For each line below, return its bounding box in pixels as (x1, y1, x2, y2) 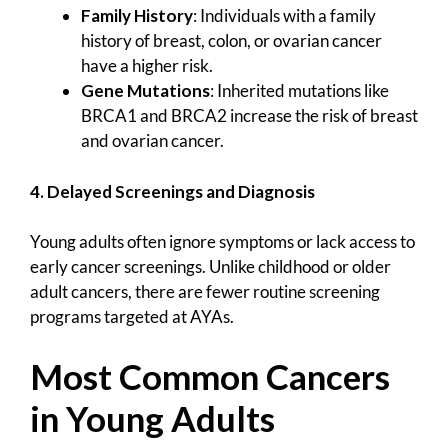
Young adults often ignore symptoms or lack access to (30, 231, 415, 253)
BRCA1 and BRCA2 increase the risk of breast (81, 105, 418, 127)
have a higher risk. (81, 55, 213, 77)
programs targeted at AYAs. (30, 306, 234, 328)
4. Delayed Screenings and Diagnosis (30, 180, 315, 202)
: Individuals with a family (193, 5, 376, 27)
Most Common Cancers (30, 354, 390, 397)
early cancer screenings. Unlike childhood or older (30, 256, 391, 278)
